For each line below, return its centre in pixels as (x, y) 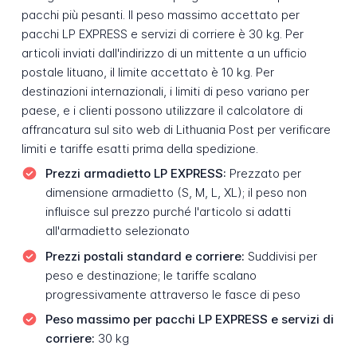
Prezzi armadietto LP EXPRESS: (135, 174)
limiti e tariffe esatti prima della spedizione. (139, 148)
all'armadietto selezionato (117, 231)
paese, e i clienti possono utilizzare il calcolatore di (162, 110)
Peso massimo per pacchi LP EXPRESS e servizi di (189, 320)
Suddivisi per (280, 256)
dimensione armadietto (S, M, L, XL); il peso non (176, 193)
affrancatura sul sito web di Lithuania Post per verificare (176, 129)
